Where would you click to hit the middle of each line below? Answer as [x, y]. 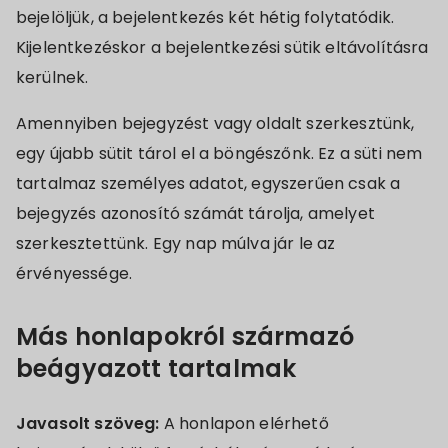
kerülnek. [52, 77]
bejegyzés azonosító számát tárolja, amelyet [195, 213]
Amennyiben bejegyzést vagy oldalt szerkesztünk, [215, 123]
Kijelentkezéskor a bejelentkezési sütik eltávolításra [222, 47]
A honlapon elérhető [246, 423]
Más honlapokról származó [185, 336]
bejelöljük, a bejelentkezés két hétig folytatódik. [205, 17]
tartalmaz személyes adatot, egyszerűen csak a [208, 183]
